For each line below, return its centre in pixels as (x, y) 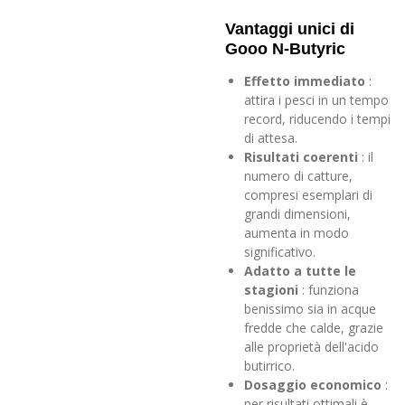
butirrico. (269, 365)
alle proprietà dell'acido (311, 346)
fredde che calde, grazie (314, 327)
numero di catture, (298, 175)
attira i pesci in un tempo (316, 99)
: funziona (330, 289)
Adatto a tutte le (300, 270)
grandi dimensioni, (297, 213)
